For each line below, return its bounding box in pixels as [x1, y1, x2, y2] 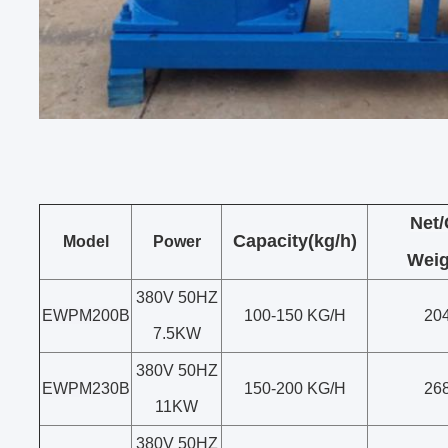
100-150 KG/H [243, 307, 346, 324]
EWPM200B [41, 307, 130, 324]
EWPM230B [41, 380, 130, 397]
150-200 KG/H [243, 380, 346, 397]
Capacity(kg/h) [232, 231, 357, 251]
